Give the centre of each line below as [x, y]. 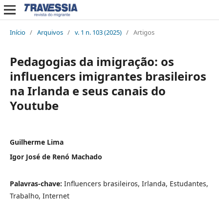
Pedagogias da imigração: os [92, 61]
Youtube [34, 105]
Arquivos [50, 32]
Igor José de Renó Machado [56, 156]
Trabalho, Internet [39, 196]
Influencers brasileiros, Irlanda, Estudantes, [136, 183]
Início [17, 32]
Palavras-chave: [37, 183]
